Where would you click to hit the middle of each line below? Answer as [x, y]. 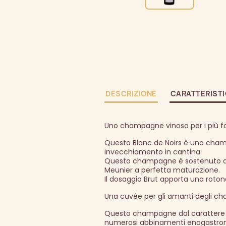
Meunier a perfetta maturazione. [162, 170]
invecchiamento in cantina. [153, 152]
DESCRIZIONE [131, 94]
